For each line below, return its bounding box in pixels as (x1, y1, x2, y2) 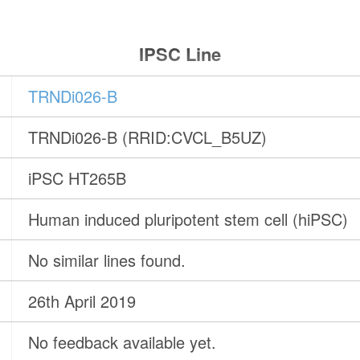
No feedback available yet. (28, 330, 217, 354)
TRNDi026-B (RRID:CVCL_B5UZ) (28, 125, 268, 149)
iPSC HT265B (28, 166, 127, 190)
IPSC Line (138, 41, 221, 67)
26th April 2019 (28, 289, 137, 313)
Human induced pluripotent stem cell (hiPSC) (28, 207, 349, 231)
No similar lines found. (28, 248, 186, 272)
